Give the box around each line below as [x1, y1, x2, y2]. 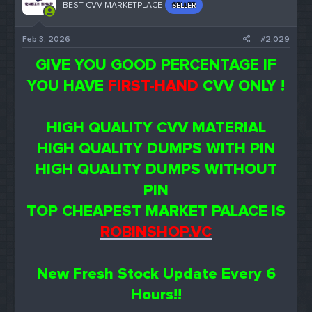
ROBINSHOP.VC [100, 223, 212, 242]
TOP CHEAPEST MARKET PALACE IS [26, 202, 286, 221]
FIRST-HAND [108, 77, 198, 96]
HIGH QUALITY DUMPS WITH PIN [37, 139, 275, 159]
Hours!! [130, 286, 182, 305]
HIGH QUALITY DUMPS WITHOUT [35, 160, 277, 180]
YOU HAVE [27, 77, 104, 96]
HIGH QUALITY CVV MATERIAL [46, 118, 266, 138]
